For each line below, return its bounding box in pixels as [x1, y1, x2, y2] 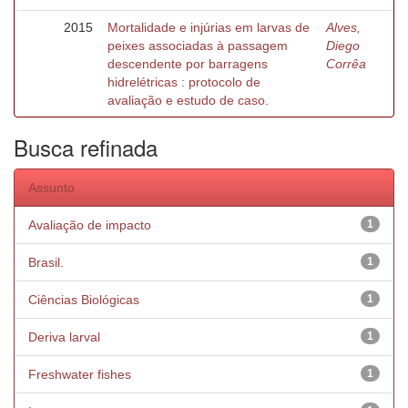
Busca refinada [14, 131, 158, 163]
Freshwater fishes [28, 367, 131, 382]
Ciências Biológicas [28, 292, 139, 307]
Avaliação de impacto [28, 218, 151, 232]
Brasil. [28, 255, 64, 270]
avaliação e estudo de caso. [107, 93, 269, 107]
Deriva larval [28, 330, 100, 344]
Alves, [326, 20, 361, 35]
